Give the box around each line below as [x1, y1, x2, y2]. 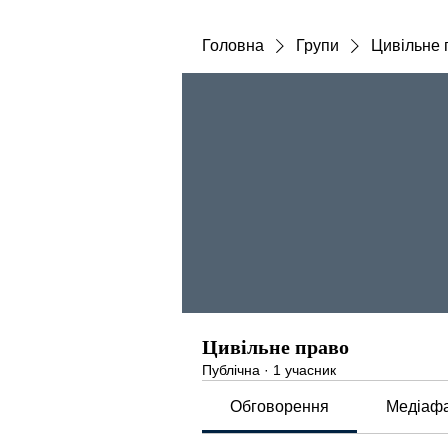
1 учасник [273, 362, 336, 378]
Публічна [202, 362, 260, 378]
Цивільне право [202, 336, 349, 358]
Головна [202, 37, 264, 54]
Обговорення [230, 398, 330, 415]
